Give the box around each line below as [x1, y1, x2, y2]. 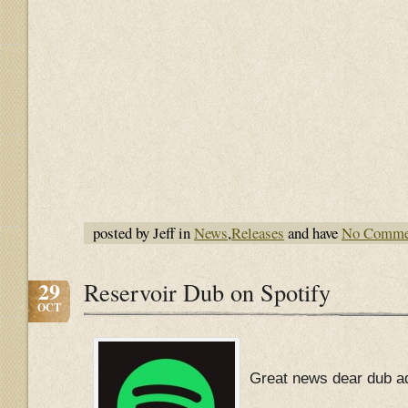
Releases [231, 222, 284, 243]
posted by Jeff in [93, 222, 194, 243]
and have [284, 222, 342, 243]
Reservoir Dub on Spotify [84, 276, 331, 308]
